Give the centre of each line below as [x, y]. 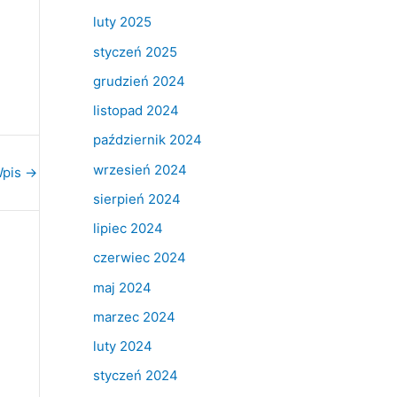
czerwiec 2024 [139, 258]
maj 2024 [122, 287]
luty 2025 [122, 22]
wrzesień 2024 [140, 169]
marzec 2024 [134, 316]
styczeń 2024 [135, 376]
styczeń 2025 [135, 51]
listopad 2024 [136, 111]
